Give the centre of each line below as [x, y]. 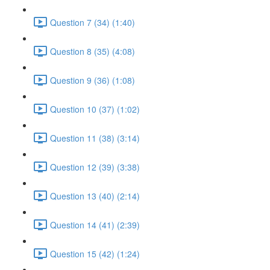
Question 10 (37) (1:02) [95, 109]
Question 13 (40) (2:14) [95, 196]
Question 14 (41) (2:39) [95, 224]
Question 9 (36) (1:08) [93, 80]
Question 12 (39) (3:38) [95, 167]
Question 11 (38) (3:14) [95, 138]
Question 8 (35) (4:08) [93, 51]
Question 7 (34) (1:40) [93, 22]
